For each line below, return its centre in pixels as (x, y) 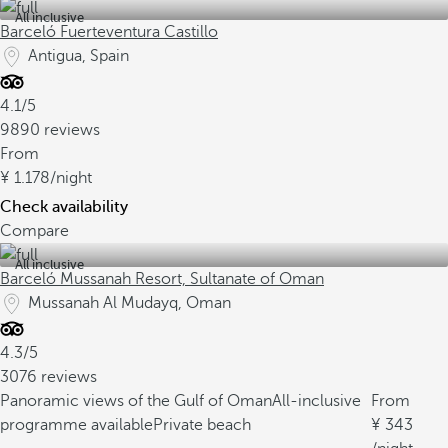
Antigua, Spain (78, 56)
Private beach (202, 425)
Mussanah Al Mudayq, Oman (129, 303)
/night (71, 178)
